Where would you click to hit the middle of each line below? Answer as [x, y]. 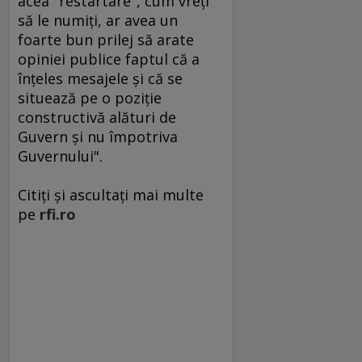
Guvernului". [60, 156]
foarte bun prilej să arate [106, 39]
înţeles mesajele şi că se [100, 78]
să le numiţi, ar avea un [98, 20]
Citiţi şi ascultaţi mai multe [111, 194]
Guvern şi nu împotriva [98, 136]
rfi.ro [58, 214]
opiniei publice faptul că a [109, 59]
